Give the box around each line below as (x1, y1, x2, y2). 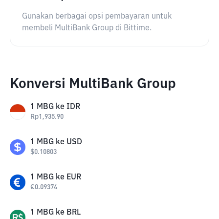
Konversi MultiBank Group (10, 77, 176, 91)
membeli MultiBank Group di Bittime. (22, 24, 152, 32)
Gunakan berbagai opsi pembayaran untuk (22, 13, 172, 21)
